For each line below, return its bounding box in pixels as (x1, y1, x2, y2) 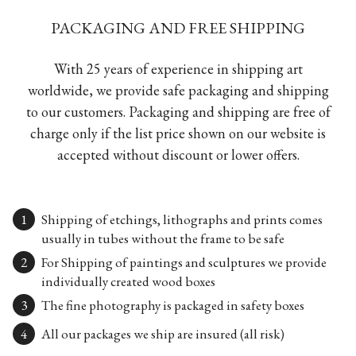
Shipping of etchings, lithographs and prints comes (41, 210, 323, 228)
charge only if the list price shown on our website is (30, 123, 326, 142)
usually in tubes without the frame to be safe (41, 229, 284, 247)
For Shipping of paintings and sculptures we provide (41, 253, 327, 271)
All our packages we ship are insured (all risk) (41, 324, 284, 342)
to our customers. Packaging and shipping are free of (25, 102, 331, 121)
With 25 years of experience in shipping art (53, 59, 303, 78)
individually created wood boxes (41, 272, 215, 290)
